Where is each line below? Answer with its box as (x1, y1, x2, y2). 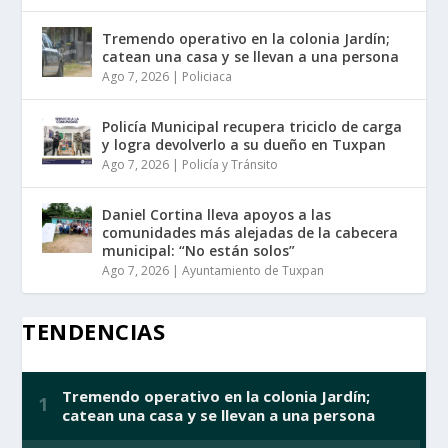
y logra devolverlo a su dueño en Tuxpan (102, 134, 387, 154)
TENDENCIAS (22, 315, 166, 346)
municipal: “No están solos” (102, 240, 296, 260)
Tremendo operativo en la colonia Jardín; (102, 28, 391, 48)
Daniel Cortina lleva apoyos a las (102, 204, 332, 224)
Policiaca (182, 67, 233, 85)
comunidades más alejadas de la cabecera (102, 222, 399, 242)
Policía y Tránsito (182, 155, 279, 173)
